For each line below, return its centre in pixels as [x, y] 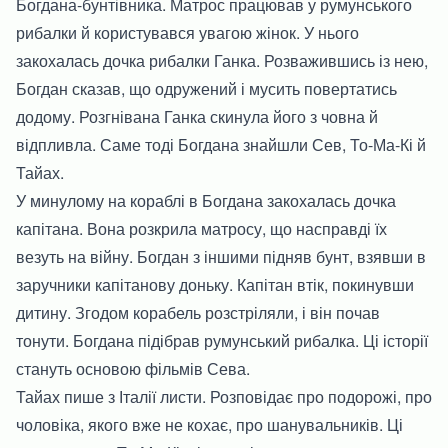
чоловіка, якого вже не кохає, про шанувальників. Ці [209, 424]
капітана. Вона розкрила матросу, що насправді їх [201, 228]
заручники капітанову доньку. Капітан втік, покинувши [215, 284]
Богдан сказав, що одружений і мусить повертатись [206, 88]
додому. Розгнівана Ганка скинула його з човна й [197, 116]
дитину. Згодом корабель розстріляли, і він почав [198, 312]
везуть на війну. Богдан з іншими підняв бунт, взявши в [221, 256]
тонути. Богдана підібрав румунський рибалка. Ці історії [222, 340]
